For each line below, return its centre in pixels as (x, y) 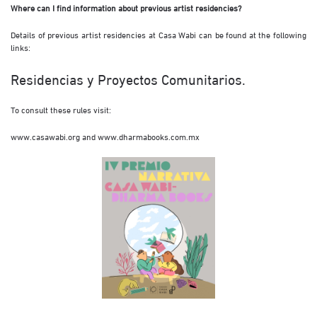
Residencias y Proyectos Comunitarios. (128, 78)
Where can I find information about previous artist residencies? (126, 7)
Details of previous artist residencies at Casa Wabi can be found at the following (158, 34)
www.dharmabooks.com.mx (149, 136)
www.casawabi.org (45, 136)
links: (21, 47)
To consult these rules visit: (61, 109)
